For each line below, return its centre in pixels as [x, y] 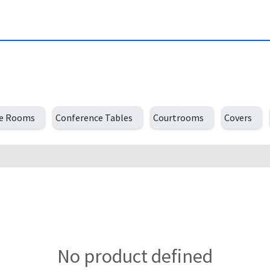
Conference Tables [94, 118]
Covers [238, 118]
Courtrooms [178, 118]
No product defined [135, 256]
